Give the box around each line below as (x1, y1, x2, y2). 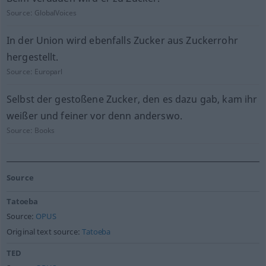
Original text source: (6, 227, 83, 237)
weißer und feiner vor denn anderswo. (6, 109, 182, 122)
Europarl (34, 66, 63, 77)
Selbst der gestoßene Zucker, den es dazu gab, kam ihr (6, 93, 258, 106)
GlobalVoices (34, 8, 77, 18)
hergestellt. (6, 50, 59, 64)
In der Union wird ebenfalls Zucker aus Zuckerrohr (6, 34, 238, 47)
